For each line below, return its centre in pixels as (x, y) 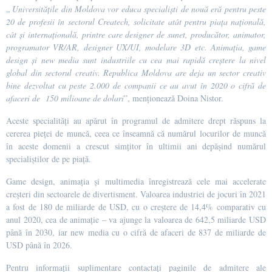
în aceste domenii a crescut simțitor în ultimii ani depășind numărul (136, 146)
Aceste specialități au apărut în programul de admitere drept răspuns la (136, 120)
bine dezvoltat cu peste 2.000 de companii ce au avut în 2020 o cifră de (136, 85)
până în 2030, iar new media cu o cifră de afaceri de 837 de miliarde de (136, 232)
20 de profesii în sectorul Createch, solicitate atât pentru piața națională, (136, 21)
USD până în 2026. (39, 245)
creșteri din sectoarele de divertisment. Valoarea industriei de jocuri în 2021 (136, 194)
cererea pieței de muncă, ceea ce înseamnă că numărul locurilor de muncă (136, 133)
